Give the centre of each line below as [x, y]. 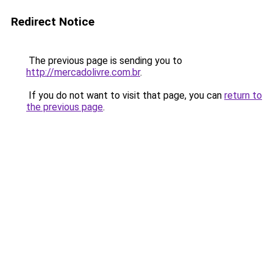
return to [243, 95]
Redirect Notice [53, 22]
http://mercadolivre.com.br [83, 72]
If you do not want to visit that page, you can [125, 95]
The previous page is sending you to [104, 61]
